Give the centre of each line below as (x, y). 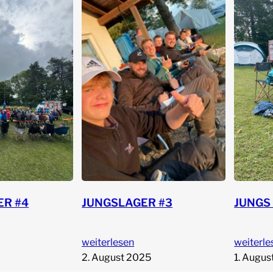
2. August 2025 (117, 258)
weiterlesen (108, 243)
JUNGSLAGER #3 (127, 203)
